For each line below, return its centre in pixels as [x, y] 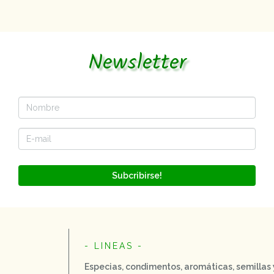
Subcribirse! [137, 175]
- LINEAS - [114, 246]
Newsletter [137, 63]
